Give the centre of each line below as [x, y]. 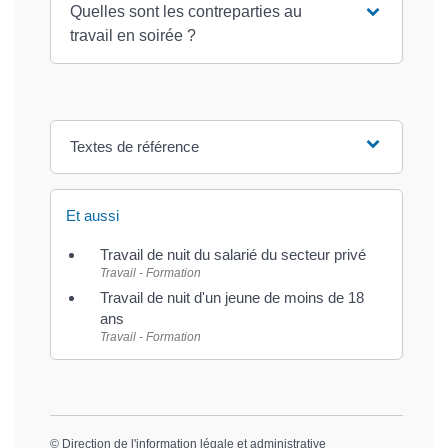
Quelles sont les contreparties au [185, 11]
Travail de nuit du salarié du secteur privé [233, 254]
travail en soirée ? [132, 35]
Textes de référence [134, 146]
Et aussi [92, 215]
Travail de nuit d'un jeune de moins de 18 [232, 297]
